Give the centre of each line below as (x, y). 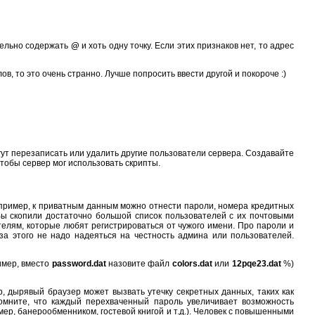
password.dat (79, 263)
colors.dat (192, 263)
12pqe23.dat (256, 263)
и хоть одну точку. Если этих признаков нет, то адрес (187, 45)
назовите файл (139, 263)
